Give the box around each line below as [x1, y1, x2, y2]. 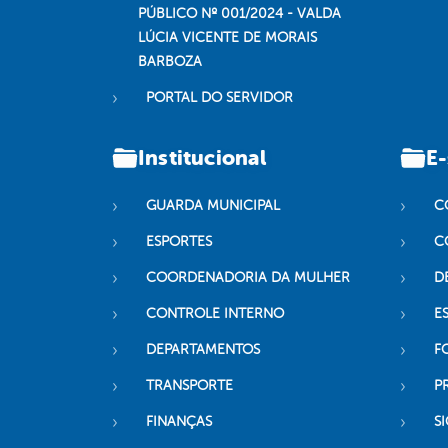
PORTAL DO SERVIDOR [146, 90, 293, 106]
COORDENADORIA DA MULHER [146, 270, 350, 286]
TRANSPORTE [146, 378, 233, 394]
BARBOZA [138, 54, 202, 70]
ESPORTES [146, 234, 212, 250]
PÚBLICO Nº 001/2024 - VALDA [138, 6, 341, 22]
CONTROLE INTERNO [146, 306, 284, 322]
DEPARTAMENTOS [146, 342, 260, 358]
